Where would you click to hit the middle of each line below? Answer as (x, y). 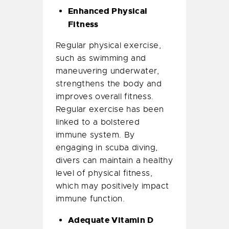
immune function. (90, 199)
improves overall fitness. (105, 97)
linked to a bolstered (98, 122)
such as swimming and (101, 59)
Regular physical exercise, (108, 46)
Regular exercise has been (110, 110)
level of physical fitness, (104, 174)
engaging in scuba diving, (107, 148)
